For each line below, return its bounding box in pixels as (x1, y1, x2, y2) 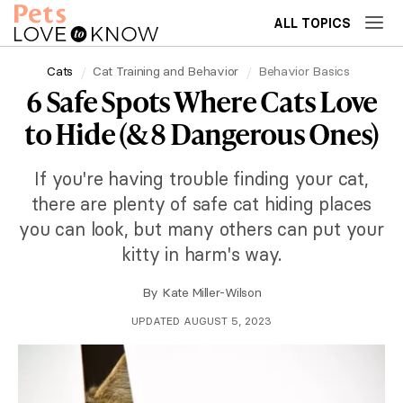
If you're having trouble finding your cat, (34, 167, 369, 190)
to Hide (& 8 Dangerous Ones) (24, 113, 379, 154)
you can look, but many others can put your (19, 218, 384, 240)
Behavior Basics (257, 62, 350, 79)
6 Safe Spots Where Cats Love (26, 81, 377, 121)
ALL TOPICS (273, 15, 351, 31)
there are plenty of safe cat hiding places (31, 193, 372, 215)
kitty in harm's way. (121, 243, 282, 265)
